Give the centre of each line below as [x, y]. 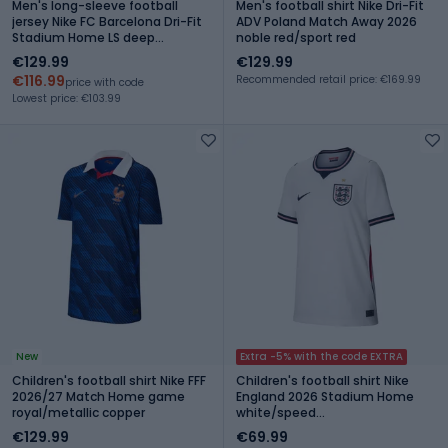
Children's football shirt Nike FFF [109, 380]
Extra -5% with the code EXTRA [321, 356]
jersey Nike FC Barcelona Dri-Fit [107, 21]
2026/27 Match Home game [98, 396]
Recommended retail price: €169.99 [328, 79]
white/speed [276, 412]
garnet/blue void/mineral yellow [111, 53]
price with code [104, 82]
